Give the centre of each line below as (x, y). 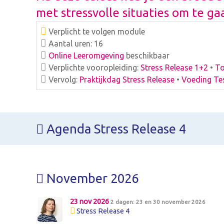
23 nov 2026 (90, 202)
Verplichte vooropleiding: (93, 67)
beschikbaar (147, 55)
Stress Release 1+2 (174, 67)
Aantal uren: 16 (75, 43)
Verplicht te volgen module (96, 31)
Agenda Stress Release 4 (115, 129)
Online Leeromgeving (86, 55)
